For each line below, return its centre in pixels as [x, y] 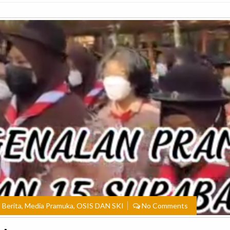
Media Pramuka [49, 206]
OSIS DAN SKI [100, 206]
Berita [12, 206]
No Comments [165, 206]
